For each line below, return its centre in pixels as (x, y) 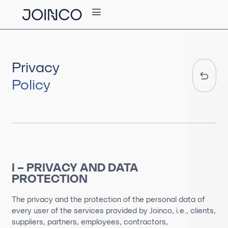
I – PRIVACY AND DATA (75, 168)
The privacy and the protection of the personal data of (108, 199)
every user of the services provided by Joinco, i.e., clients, (113, 210)
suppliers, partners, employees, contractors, (90, 222)
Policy (31, 84)
